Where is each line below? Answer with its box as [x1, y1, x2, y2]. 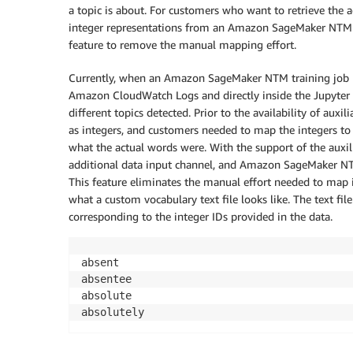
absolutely [81, 305, 144, 318]
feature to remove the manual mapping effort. [69, 37, 296, 51]
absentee [81, 272, 132, 285]
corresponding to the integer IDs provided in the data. [69, 209, 333, 223]
